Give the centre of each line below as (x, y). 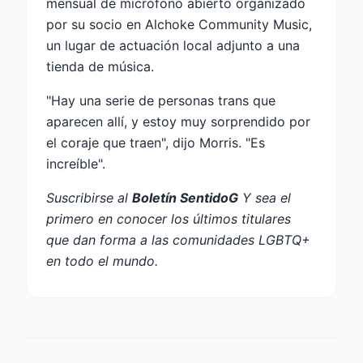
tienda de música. (100, 67)
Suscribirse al (89, 198)
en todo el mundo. (102, 261)
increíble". (76, 164)
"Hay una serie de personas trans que (161, 101)
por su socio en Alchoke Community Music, (179, 25)
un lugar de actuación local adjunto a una (173, 46)
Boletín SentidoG (185, 198)
